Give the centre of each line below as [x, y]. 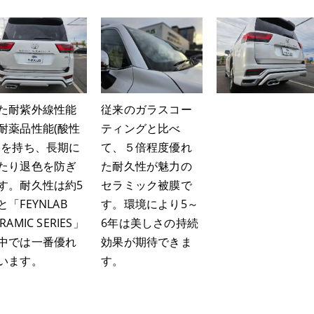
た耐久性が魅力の [146, 166]
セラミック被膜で [146, 185]
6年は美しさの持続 [150, 223]
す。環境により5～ [150, 204]
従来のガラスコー [146, 109]
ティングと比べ [141, 128]
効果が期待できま [146, 242]
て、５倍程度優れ [146, 147]
